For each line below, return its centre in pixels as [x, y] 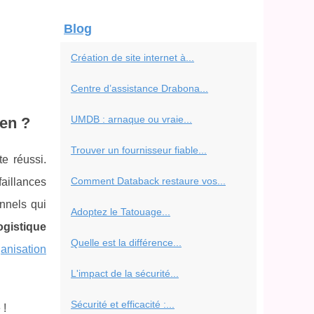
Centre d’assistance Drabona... [139, 88]
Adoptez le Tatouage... [121, 212]
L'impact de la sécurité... [125, 273]
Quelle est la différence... [126, 243]
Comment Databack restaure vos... [148, 181]
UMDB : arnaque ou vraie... [131, 119]
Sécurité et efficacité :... [123, 304]
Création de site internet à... [132, 57]
